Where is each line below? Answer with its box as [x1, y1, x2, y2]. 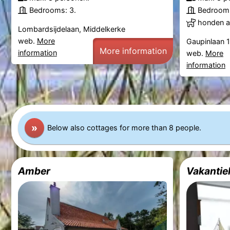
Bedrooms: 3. [29, 6, 76, 15]
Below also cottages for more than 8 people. [47, 123, 202, 132]
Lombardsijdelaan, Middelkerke [17, 24, 125, 33]
